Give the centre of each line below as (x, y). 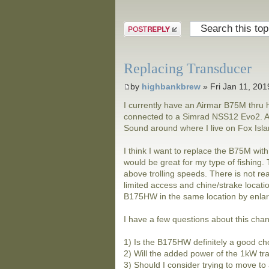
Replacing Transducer (188, 68)
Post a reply (147, 28)
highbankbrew (171, 87)
